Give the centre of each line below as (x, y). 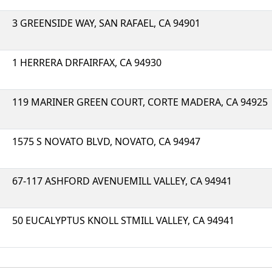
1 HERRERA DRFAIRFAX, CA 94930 (87, 63)
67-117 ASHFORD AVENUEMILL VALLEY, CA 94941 (122, 181)
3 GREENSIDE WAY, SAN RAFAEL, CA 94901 (106, 23)
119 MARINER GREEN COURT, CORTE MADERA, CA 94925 (140, 102)
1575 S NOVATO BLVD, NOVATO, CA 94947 (106, 141)
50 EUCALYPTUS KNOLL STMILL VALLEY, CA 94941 (123, 220)
